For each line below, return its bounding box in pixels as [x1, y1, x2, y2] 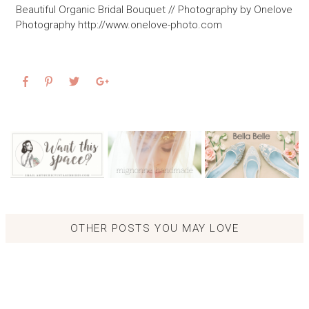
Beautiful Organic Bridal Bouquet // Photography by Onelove [15, 3, 292, 16]
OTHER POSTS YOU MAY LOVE [70, 222, 239, 235]
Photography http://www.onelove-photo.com [15, 18, 222, 31]
